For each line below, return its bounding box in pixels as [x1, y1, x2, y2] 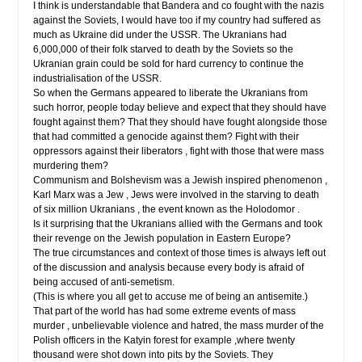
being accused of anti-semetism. [33, 276, 175, 288]
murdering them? [33, 160, 108, 171]
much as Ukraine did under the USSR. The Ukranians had [33, 29, 287, 40]
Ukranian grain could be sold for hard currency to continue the [33, 58, 304, 69]
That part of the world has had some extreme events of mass [33, 305, 296, 317]
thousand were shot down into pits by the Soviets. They [33, 349, 273, 360]
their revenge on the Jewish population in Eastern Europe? [33, 233, 291, 244]
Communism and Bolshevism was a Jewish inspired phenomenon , [33, 175, 327, 186]
